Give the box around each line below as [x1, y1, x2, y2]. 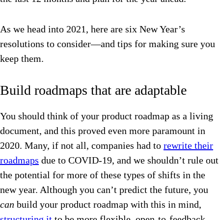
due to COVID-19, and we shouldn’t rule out [39, 155, 219, 166]
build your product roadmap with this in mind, [14, 199, 201, 210]
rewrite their [164, 140, 213, 151]
